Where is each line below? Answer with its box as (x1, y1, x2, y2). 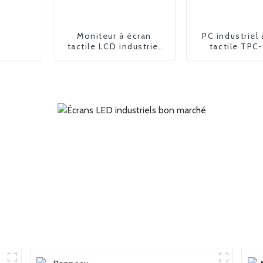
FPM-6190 (92, 51, 136, 62)
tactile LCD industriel (67, 41, 161, 52)
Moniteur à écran (77, 30, 151, 41)
